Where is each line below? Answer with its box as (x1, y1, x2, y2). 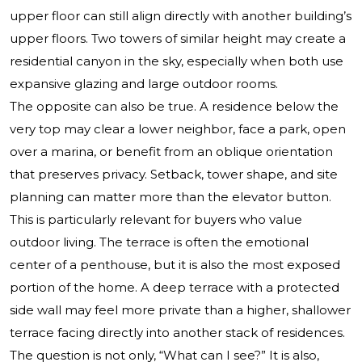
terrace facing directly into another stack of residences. (10, 325, 345, 341)
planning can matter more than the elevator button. (10, 189, 331, 205)
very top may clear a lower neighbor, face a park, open (10, 121, 346, 137)
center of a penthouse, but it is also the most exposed (10, 257, 340, 273)
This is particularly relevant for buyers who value (10, 212, 302, 228)
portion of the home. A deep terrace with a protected (10, 280, 339, 296)
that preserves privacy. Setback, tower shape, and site (10, 166, 338, 183)
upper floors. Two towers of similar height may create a (10, 31, 346, 47)
